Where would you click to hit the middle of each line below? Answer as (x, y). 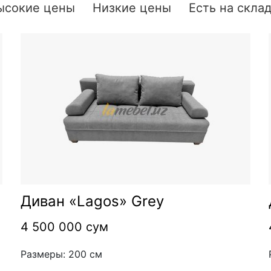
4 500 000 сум (64, 227)
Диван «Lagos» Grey (92, 201)
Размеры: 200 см (61, 254)
